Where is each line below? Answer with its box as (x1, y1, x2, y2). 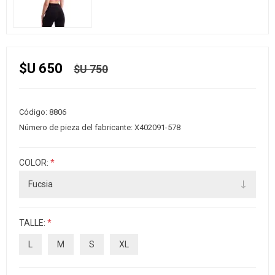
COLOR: (19, 157, 50, 168)
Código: (19, 107, 47, 117)
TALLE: (19, 218, 47, 228)
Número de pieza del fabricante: (19, 122, 133, 132)
